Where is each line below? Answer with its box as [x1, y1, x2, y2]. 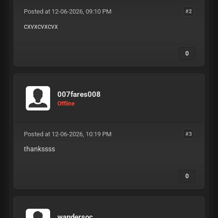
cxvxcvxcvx [23, 22, 58, 30]
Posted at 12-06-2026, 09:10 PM [23, 8, 111, 15]
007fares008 [57, 90, 101, 99]
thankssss [23, 145, 55, 153]
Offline [57, 100, 74, 107]
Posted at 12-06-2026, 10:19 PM [23, 130, 111, 138]
